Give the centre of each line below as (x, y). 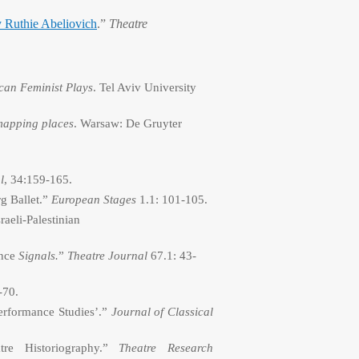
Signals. (38, 256)
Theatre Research (166, 348)
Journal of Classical (162, 312)
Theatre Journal (107, 256)
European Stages (94, 200)
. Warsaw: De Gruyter (128, 123)
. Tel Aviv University (145, 87)
